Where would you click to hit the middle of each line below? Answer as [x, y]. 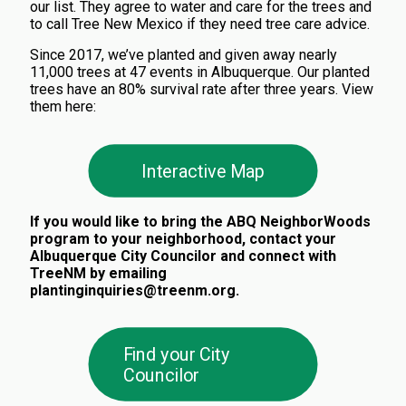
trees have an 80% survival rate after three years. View [202, 89]
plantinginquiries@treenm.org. [136, 290]
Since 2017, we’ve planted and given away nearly [184, 54]
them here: [63, 106]
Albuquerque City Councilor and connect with [183, 256]
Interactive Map [203, 170]
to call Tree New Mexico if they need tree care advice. [200, 24]
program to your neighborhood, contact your [183, 238]
